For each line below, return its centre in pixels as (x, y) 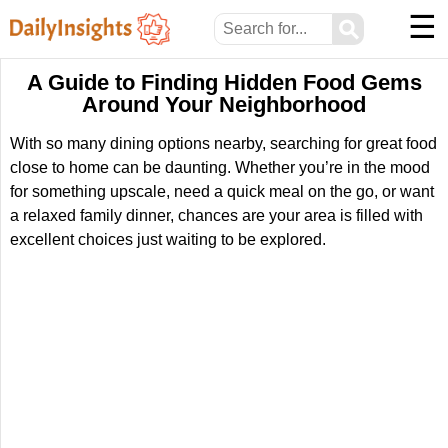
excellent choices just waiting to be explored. (168, 239)
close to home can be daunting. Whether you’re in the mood (220, 167)
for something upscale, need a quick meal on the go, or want (222, 191)
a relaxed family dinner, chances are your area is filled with (216, 215)
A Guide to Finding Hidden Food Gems (224, 82)
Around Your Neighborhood (224, 104)
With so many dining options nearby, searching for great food (223, 143)
